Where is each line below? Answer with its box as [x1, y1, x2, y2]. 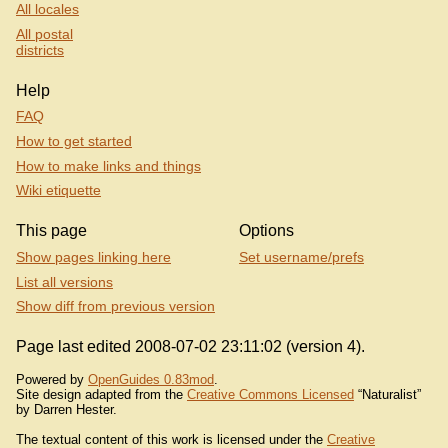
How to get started [16, 133, 132, 150]
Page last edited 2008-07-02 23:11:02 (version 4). [16, 338, 365, 356]
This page [16, 222, 87, 240]
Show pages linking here [16, 248, 171, 265]
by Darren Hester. [16, 401, 117, 417]
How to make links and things [16, 157, 201, 174]
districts [16, 41, 64, 58]
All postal [16, 25, 73, 42]
